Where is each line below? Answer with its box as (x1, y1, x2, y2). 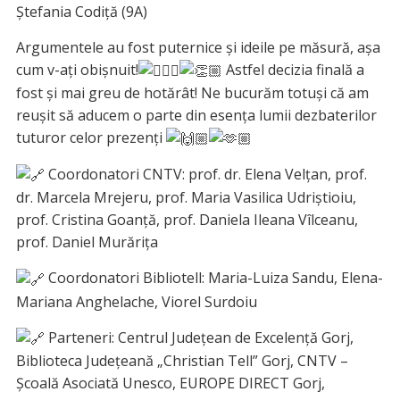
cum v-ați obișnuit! (15, 59, 138, 79)
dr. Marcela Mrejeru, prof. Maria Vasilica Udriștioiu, (15, 187, 356, 208)
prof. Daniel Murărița (15, 232, 158, 253)
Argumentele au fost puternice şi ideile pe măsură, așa (15, 37, 380, 57)
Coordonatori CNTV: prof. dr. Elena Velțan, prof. (44, 164, 367, 185)
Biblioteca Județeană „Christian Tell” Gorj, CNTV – (15, 350, 348, 371)
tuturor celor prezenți (15, 127, 166, 147)
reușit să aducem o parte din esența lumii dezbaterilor (15, 104, 377, 125)
